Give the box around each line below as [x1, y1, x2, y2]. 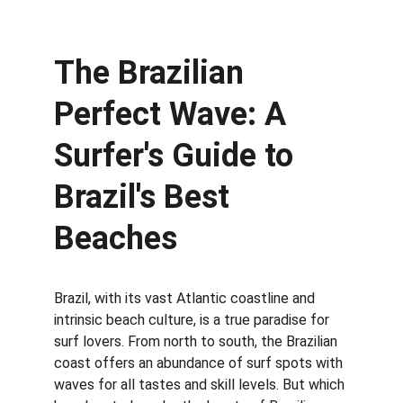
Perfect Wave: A [54, 95, 294, 133]
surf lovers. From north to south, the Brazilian [54, 333, 341, 350]
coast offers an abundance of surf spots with [54, 354, 346, 372]
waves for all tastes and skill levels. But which [54, 376, 348, 393]
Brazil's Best [54, 178, 237, 216]
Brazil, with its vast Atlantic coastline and [54, 290, 318, 307]
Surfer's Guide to [54, 137, 301, 175]
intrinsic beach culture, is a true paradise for [54, 311, 333, 328]
